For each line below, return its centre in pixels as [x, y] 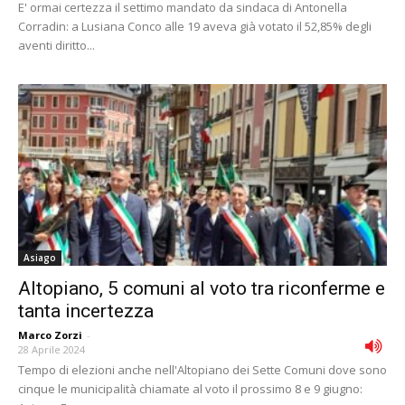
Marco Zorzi [50, 335]
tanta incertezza [86, 311]
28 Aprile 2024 [52, 350]
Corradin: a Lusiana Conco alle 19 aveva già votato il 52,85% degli [195, 26]
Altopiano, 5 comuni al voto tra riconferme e [202, 289]
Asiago [40, 258]
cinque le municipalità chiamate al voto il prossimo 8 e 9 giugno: [190, 389]
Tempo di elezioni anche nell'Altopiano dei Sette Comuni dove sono [202, 370]
